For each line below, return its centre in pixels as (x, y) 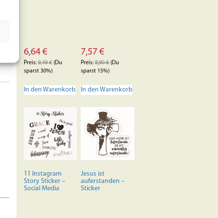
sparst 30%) (38, 71)
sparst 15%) (95, 71)
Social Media (41, 189)
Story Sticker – (44, 182)
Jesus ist (93, 174)
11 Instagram (43, 174)
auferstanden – (103, 182)
